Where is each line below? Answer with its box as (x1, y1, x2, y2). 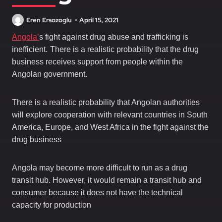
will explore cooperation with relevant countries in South (12, 111, 208, 119)
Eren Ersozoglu (26, 15, 72, 24)
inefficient (12, 45, 46, 54)
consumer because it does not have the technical (12, 188, 183, 197)
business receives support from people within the (12, 57, 183, 66)
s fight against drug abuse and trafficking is (39, 33, 188, 42)
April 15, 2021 (79, 15, 118, 24)
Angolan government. (12, 70, 87, 79)
